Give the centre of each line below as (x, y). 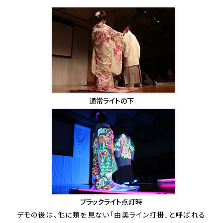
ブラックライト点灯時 (111, 201)
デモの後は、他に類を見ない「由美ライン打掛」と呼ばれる (111, 214)
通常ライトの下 (111, 100)
